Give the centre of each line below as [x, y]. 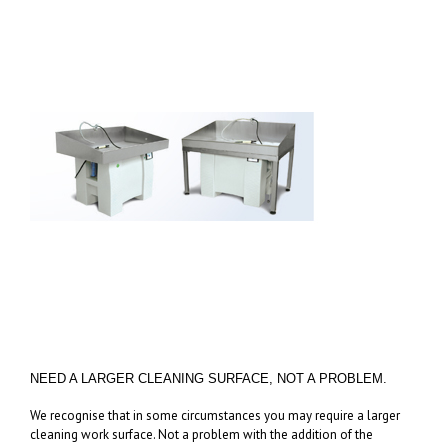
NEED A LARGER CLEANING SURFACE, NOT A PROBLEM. [208, 379]
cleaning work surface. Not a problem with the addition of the [201, 434]
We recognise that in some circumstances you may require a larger [215, 415]
